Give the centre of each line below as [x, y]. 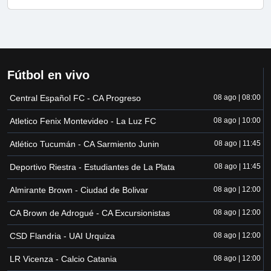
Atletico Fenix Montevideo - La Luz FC [83, 121]
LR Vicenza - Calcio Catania [63, 259]
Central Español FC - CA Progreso [75, 98]
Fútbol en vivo [48, 75]
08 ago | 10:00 [237, 121]
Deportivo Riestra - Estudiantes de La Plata [92, 167]
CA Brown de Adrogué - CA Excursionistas [90, 213]
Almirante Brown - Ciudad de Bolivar [79, 190]
